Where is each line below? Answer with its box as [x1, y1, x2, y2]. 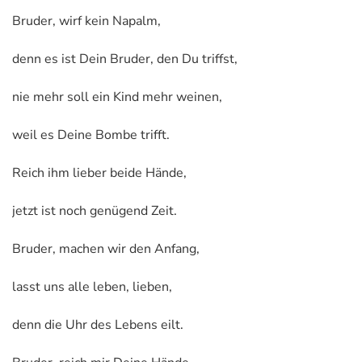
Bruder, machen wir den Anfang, [12, 239, 200, 258]
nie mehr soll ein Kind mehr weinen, [12, 87, 222, 106]
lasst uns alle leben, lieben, [12, 277, 172, 296]
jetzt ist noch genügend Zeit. [12, 201, 177, 220]
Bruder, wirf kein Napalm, [12, 11, 161, 30]
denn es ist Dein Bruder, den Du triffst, [12, 49, 238, 68]
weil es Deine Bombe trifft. [12, 125, 170, 144]
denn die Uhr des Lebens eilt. [12, 315, 183, 334]
